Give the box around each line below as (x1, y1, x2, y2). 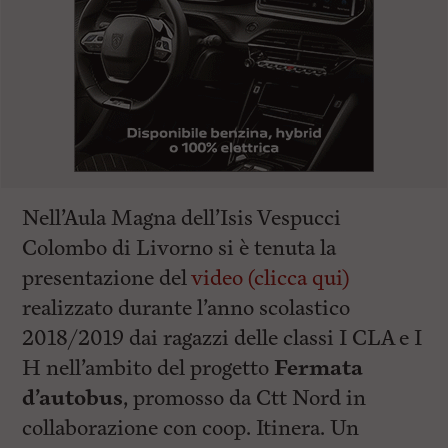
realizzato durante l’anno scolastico (22, 294, 351, 323)
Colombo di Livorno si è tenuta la (22, 234, 337, 263)
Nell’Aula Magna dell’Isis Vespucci (22, 204, 342, 233)
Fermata (274, 354, 364, 383)
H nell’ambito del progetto (22, 354, 275, 383)
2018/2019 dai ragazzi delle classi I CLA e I (22, 324, 423, 353)
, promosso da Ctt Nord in (123, 384, 367, 413)
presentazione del (22, 264, 192, 293)
